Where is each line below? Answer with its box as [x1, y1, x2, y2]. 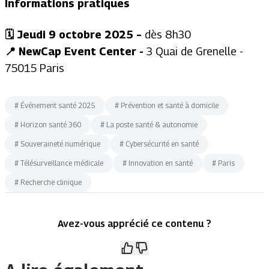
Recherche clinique [20, 178, 82, 187]
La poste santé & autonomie [106, 120, 198, 129]
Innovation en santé [128, 159, 193, 168]
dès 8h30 [145, 28, 191, 41]
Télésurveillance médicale [20, 159, 103, 168]
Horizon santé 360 [20, 120, 81, 129]
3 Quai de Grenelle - [144, 45, 243, 58]
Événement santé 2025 [20, 101, 95, 110]
